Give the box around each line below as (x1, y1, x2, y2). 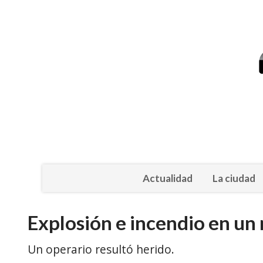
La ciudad (212, 171, 255, 184)
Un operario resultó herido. (28, 241, 174, 257)
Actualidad (142, 171, 193, 184)
